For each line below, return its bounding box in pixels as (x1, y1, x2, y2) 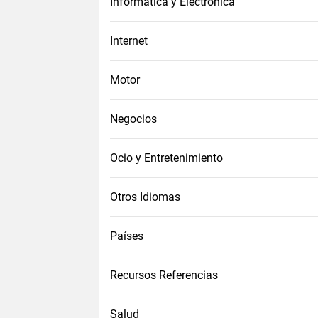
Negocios (110, 112, 157, 126)
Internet (110, 34, 148, 48)
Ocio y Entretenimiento (110, 151, 223, 165)
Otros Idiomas (110, 190, 180, 204)
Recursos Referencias (110, 268, 218, 282)
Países (110, 229, 143, 243)
